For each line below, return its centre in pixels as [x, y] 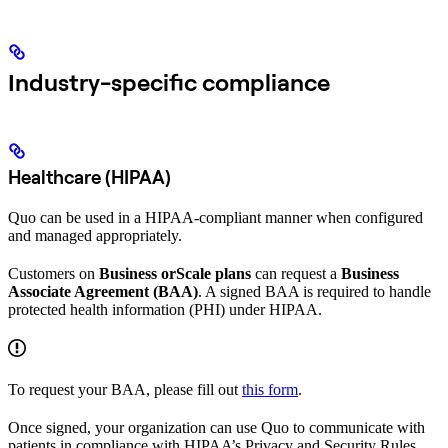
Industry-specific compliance [169, 81]
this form [270, 389]
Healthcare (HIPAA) [89, 176]
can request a [296, 273]
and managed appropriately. [95, 235]
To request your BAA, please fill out [125, 389]
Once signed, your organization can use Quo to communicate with [216, 427]
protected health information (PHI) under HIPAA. [165, 309]
